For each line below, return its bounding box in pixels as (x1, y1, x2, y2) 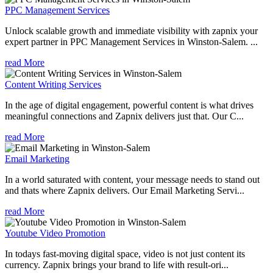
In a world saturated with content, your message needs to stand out (5, 174, 260, 185)
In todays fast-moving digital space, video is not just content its (5, 248, 245, 259)
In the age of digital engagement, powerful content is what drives (5, 99, 253, 110)
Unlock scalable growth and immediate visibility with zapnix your (5, 25, 258, 36)
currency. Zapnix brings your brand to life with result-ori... (5, 259, 229, 270)
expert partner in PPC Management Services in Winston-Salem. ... (5, 36, 258, 47)
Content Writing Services (5, 79, 101, 90)
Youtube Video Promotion (5, 227, 105, 238)
